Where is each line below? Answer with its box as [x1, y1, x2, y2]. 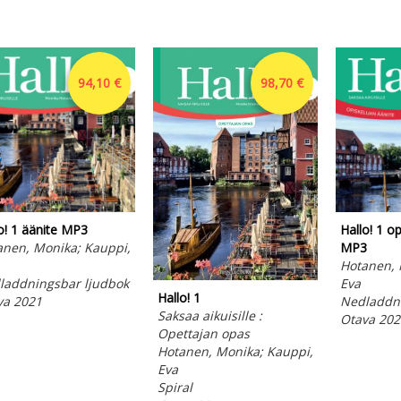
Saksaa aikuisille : [157, 307, 262, 325]
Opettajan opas [157, 325, 250, 343]
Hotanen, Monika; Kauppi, [157, 343, 313, 361]
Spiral [157, 379, 192, 397]
